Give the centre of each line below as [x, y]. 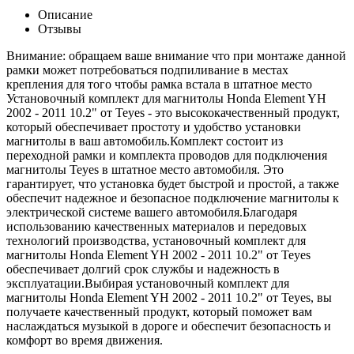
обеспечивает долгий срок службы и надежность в [143, 269]
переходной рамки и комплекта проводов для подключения [167, 155]
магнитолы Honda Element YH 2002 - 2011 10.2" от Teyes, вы [169, 297]
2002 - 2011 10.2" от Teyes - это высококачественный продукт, [173, 112]
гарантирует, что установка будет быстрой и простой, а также [173, 183]
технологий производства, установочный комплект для [156, 240]
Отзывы [60, 28]
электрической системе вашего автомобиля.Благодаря [152, 212]
